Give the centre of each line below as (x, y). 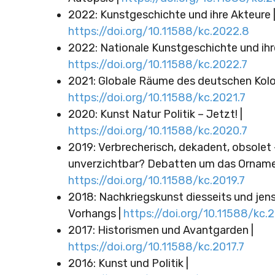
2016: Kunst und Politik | (128, 263)
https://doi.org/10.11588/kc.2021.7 (157, 97)
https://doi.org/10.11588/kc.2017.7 (156, 246)
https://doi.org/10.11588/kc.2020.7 (157, 130)
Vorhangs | (95, 213)
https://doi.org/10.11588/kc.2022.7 (159, 64)
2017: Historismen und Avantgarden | (161, 230)
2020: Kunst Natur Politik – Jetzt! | (155, 114)
